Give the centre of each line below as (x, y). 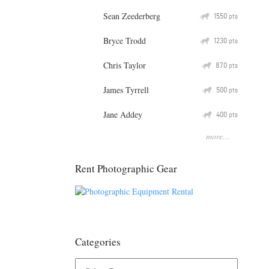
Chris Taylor (125, 65)
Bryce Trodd (125, 40)
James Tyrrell (126, 89)
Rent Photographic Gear (126, 168)
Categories (98, 242)
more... (218, 136)
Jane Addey (123, 114)
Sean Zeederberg (132, 16)
